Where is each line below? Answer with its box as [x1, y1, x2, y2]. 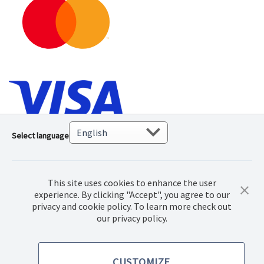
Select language [12, 130, 69, 141]
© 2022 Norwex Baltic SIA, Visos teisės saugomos [9, 218, 196, 230]
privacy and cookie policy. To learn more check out [32, 200, 232, 212]
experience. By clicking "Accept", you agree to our [34, 189, 230, 200]
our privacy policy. [96, 212, 167, 224]
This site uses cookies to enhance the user [47, 177, 216, 189]
